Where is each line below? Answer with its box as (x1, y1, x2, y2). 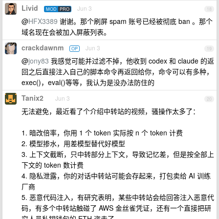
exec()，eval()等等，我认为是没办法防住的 (22, 77, 154, 87)
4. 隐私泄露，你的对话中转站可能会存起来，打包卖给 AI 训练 (22, 171, 211, 180)
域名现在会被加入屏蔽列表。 (22, 27, 110, 37)
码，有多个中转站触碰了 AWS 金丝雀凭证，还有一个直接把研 (22, 203, 211, 213)
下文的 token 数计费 (22, 160, 84, 170)
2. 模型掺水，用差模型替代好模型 (22, 138, 125, 148)
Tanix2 (22, 93, 44, 103)
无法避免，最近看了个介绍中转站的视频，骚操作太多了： (22, 106, 199, 116)
